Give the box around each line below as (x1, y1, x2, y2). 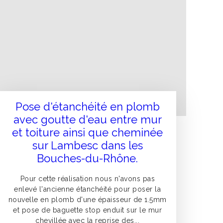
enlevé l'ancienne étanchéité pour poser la (14, 185, 161, 194)
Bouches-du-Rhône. (37, 152, 138, 165)
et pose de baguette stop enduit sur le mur (13, 206, 162, 215)
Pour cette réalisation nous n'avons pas (20, 175, 155, 183)
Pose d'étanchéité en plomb (15, 100, 160, 113)
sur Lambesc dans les (32, 139, 143, 152)
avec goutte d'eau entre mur (13, 113, 162, 126)
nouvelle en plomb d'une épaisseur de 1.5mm (8, 196, 167, 204)
